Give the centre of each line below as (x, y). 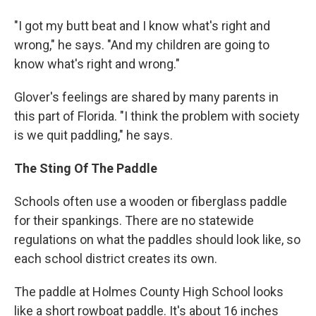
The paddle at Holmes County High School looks (149, 292)
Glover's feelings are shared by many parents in (146, 97)
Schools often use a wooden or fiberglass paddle (151, 201)
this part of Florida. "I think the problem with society (157, 116)
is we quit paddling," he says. (93, 135)
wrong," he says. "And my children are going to (142, 45)
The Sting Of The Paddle (86, 168)
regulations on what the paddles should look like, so (157, 239)
